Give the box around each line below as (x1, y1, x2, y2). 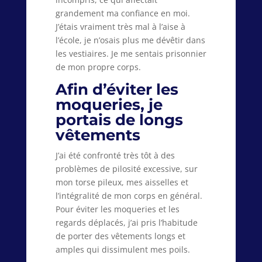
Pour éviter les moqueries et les (55, 204, 180, 215)
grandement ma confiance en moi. (55, 8, 190, 19)
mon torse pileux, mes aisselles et (55, 177, 188, 188)
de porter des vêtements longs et (55, 230, 185, 242)
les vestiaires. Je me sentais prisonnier (55, 48, 206, 60)
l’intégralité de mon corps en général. (55, 190, 202, 202)
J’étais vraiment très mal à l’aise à (55, 21, 185, 33)
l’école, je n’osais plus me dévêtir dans (55, 35, 205, 46)
